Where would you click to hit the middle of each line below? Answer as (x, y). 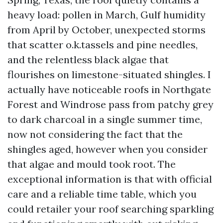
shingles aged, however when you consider (108, 149)
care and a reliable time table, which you (102, 194)
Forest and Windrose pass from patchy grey (111, 104)
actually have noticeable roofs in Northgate (109, 89)
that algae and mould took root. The (92, 164)
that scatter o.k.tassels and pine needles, (103, 45)
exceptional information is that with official (110, 179)
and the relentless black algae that (88, 59)
